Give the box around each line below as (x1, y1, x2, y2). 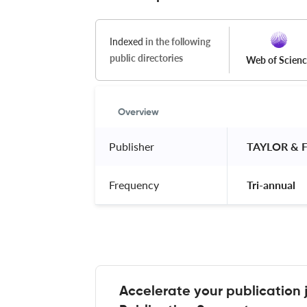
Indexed (110, 35, 143, 47)
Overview (118, 107, 159, 117)
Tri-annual (244, 177, 298, 191)
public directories (110, 51, 183, 64)
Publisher (109, 139, 154, 153)
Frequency (109, 177, 159, 191)
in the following (143, 35, 210, 47)
